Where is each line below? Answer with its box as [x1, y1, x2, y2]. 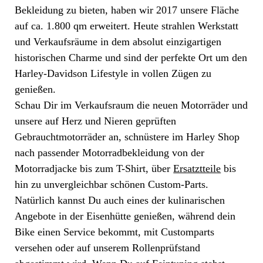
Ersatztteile [173, 163, 221, 175]
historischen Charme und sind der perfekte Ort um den [15, 52, 248, 64]
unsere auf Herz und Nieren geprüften [15, 115, 177, 127]
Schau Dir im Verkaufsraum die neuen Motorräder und [15, 99, 248, 112]
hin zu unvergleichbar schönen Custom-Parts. [15, 178, 209, 191]
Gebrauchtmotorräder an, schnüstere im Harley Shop [15, 131, 240, 143]
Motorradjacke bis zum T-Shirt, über [15, 163, 174, 175]
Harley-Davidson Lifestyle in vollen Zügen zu [15, 68, 212, 80]
